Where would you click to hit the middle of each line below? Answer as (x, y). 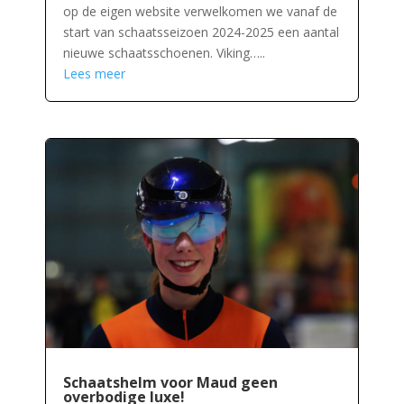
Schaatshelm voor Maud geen (170, 382)
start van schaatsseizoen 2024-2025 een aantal (201, 32)
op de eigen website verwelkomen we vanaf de (200, 12)
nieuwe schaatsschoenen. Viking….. (164, 53)
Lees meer (94, 74)
